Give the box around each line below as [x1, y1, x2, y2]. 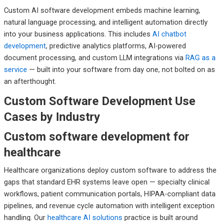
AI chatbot [152, 29, 186, 38]
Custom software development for [3, 129, 189, 144]
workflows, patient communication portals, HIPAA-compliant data [3, 189, 216, 198]
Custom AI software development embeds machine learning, [3, 5, 200, 15]
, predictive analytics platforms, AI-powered [45, 41, 186, 50]
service [3, 65, 27, 74]
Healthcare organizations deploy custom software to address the [3, 165, 217, 175]
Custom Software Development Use [3, 94, 195, 108]
